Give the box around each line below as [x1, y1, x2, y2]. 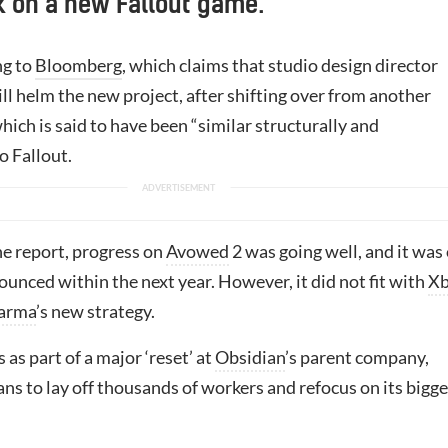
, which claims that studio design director [122, 54, 438, 76]
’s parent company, [285, 346, 429, 368]
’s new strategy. [36, 300, 155, 322]
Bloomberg [35, 54, 122, 76]
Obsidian [215, 346, 285, 368]
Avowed [166, 240, 229, 262]
